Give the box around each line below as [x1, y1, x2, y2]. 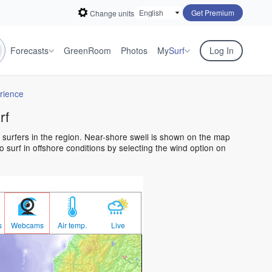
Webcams [10, 220, 44, 231]
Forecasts [10, 44, 49, 56]
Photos [121, 44, 148, 56]
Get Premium [191, 7, 234, 18]
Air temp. [58, 220, 87, 231]
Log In [209, 44, 234, 56]
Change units [90, 7, 134, 18]
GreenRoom [64, 44, 111, 56]
